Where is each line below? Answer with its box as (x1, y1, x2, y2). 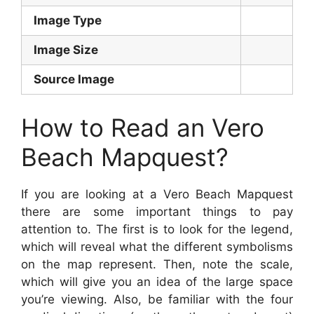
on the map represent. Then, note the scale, (21, 257, 293, 271)
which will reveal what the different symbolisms (21, 239, 293, 254)
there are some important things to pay (21, 204, 293, 219)
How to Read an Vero (21, 112, 264, 142)
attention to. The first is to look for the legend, (21, 221, 293, 236)
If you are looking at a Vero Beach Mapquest (21, 186, 293, 201)
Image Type (34, 13, 102, 28)
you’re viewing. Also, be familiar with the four (21, 292, 293, 306)
